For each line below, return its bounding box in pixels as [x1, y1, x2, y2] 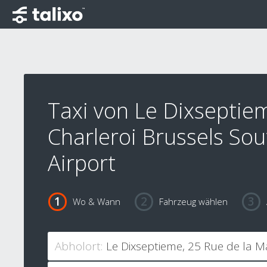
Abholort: [55, 238, 103, 254]
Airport [48, 148, 116, 178]
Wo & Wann [72, 195, 120, 208]
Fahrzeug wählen [159, 195, 228, 208]
